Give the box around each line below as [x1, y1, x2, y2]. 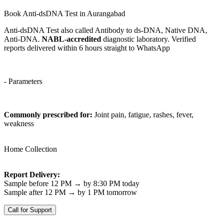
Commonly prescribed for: [4, 110, 92, 119]
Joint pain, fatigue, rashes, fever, [92, 110, 193, 119]
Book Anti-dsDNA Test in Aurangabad [4, 9, 125, 18]
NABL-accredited [42, 34, 101, 43]
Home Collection [4, 144, 57, 153]
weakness [4, 119, 34, 128]
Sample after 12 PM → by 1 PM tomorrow [4, 188, 137, 196]
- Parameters [4, 77, 42, 85]
